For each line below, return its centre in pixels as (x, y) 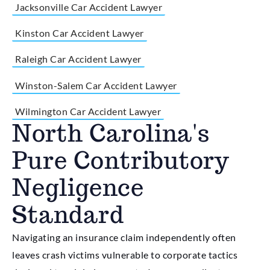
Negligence (78, 188)
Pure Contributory (121, 161)
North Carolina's (111, 133)
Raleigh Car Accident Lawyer (78, 59)
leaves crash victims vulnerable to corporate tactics (125, 255)
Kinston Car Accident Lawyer (80, 33)
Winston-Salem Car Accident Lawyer (96, 85)
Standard (68, 215)
